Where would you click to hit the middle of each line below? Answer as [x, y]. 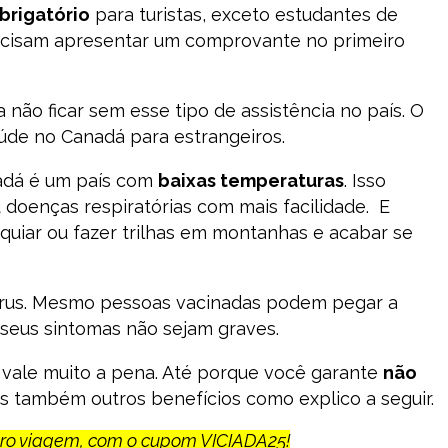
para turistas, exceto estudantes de [244, 14]
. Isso [365, 180]
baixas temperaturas [251, 180]
